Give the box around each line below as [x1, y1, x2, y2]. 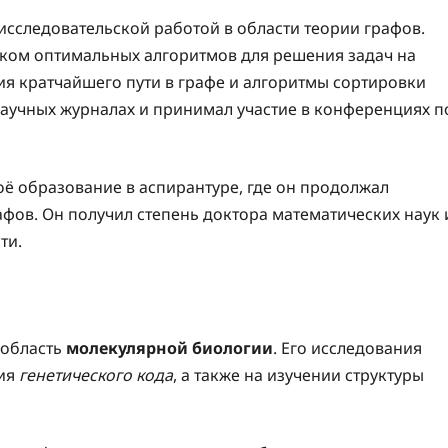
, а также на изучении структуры [173, 364, 424, 387]
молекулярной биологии [66, 337, 273, 360]
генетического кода [19, 364, 173, 387]
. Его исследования [273, 337, 422, 360]
